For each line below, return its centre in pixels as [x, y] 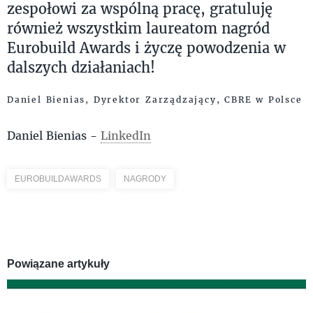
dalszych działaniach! [81, 67]
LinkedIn [126, 135]
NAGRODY [145, 179]
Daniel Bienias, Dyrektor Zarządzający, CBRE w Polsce [155, 100]
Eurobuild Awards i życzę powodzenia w [146, 48]
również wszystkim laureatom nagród [138, 28]
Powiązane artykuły [58, 264]
